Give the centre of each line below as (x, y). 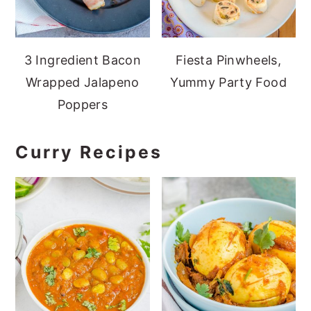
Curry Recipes (89, 152)
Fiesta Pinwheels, (228, 60)
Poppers (83, 104)
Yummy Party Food (228, 82)
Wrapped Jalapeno (83, 82)
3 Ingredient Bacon (83, 60)
